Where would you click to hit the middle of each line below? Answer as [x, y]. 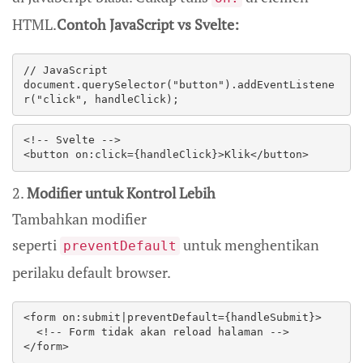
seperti [36, 244]
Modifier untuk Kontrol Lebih [121, 192]
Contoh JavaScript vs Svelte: [148, 25]
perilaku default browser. [92, 272]
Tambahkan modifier [79, 218]
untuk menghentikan [250, 244]
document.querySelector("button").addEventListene [179, 84]
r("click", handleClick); [108, 99]
